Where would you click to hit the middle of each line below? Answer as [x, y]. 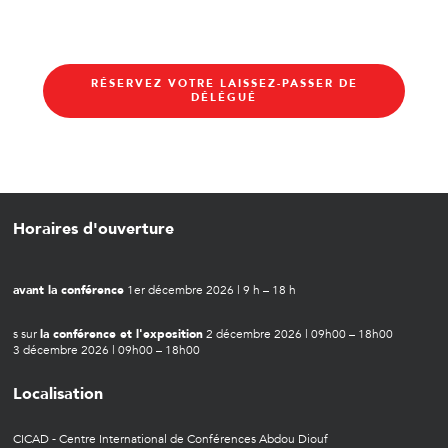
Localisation [58, 394]
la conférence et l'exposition [121, 334]
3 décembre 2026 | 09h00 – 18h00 [106, 350]
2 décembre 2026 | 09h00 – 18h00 [298, 334]
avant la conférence [68, 290]
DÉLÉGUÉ [224, 97]
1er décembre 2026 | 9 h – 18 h [210, 290]
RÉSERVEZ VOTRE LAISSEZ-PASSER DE [224, 83]
